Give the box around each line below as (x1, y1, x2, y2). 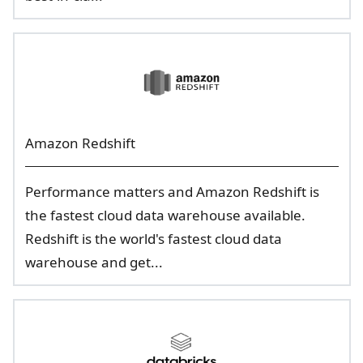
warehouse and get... (24, 253, 163, 271)
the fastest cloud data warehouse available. (24, 206, 305, 224)
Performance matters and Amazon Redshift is (24, 182, 319, 201)
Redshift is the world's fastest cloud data (24, 229, 282, 248)
